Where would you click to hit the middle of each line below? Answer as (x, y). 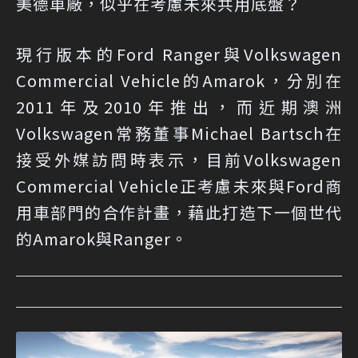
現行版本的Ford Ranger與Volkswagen (179, 54)
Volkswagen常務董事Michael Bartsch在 (179, 133)
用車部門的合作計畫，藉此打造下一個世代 (179, 212)
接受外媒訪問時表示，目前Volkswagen (179, 159)
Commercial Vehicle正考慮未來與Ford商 (179, 186)
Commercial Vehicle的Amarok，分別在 (179, 80)
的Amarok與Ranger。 (102, 239)
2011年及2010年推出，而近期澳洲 (179, 107)
